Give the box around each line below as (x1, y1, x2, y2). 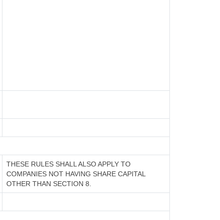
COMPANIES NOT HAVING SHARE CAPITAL (6, 170, 146, 178)
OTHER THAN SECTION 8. (6, 180, 91, 188)
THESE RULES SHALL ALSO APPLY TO (6, 160, 131, 168)
